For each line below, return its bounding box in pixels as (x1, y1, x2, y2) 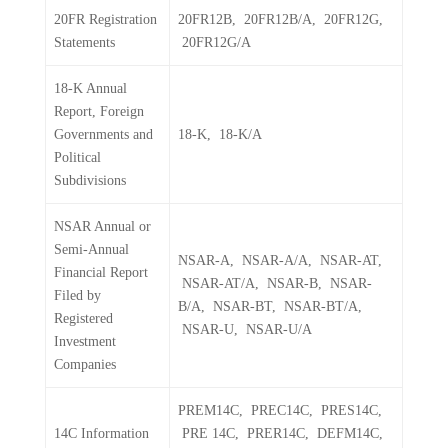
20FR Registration (54, 12, 157, 27)
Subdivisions (54, 173, 126, 188)
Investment (54, 334, 116, 349)
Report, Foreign (54, 104, 144, 119)
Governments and (54, 127, 153, 142)
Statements (54, 35, 115, 50)
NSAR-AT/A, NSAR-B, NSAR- (178, 276, 372, 291)
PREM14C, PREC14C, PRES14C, (178, 403, 382, 418)
